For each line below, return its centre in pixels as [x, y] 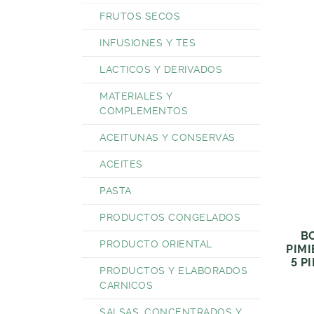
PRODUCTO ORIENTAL [156, 244]
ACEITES [121, 164]
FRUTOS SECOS [140, 16]
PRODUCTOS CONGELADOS [170, 217]
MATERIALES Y [136, 96]
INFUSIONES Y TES [148, 43]
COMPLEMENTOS [144, 111]
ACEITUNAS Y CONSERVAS [168, 137]
